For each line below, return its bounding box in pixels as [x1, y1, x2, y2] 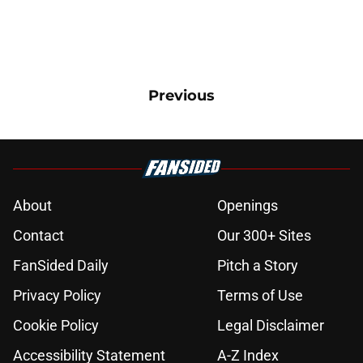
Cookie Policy [13, 317, 99, 335]
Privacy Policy [13, 287, 101, 305]
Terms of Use [217, 287, 303, 305]
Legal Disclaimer [217, 317, 324, 335]
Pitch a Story [217, 257, 298, 275]
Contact [13, 227, 64, 245]
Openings [217, 197, 278, 215]
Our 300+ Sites [217, 227, 311, 245]
